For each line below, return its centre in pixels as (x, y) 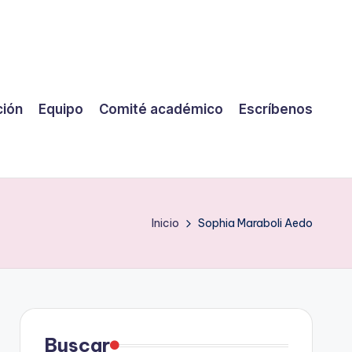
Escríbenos (276, 109)
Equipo (61, 109)
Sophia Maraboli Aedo (255, 223)
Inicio (165, 223)
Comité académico (161, 109)
